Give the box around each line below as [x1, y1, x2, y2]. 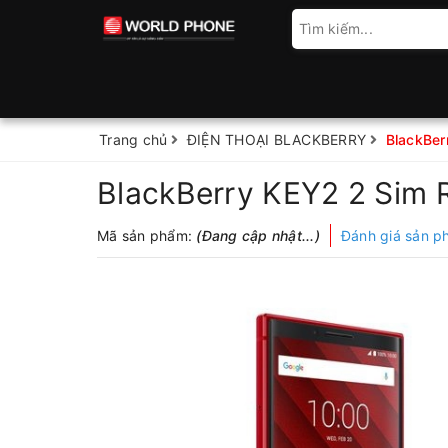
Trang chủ [99, 131, 168, 148]
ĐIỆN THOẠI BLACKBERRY [186, 131, 366, 148]
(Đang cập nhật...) [196, 227, 320, 244]
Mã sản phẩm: [97, 227, 197, 244]
